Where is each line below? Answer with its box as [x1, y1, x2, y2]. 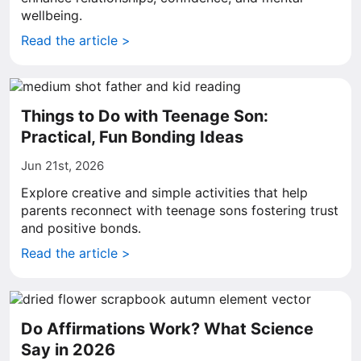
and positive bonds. [21, 220, 141, 236]
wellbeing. [21, 7, 82, 23]
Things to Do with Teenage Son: [21, 106, 268, 126]
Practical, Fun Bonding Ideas [21, 127, 243, 147]
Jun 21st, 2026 [21, 158, 104, 173]
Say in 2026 [21, 340, 115, 359]
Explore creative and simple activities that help [21, 185, 308, 201]
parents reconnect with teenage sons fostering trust [21, 202, 338, 218]
